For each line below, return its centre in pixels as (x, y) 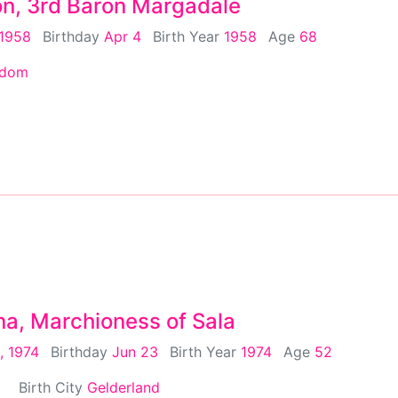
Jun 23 (135, 351)
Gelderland (123, 387)
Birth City (53, 387)
